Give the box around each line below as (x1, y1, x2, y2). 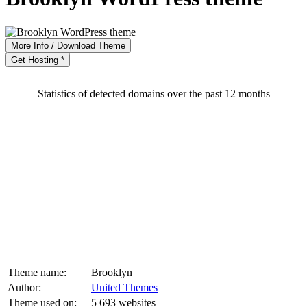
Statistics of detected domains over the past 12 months (37, 87, 270, 99)
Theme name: (8, 266, 66, 278)
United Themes (91, 281, 158, 293)
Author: (8, 281, 41, 293)
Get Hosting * (11, 54, 64, 65)
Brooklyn (91, 266, 132, 278)
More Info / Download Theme (11, 40, 125, 51)
